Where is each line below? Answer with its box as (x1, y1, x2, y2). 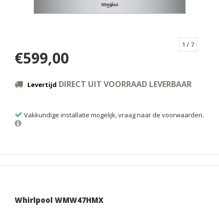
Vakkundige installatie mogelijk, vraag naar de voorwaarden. (22, 110, 204, 120)
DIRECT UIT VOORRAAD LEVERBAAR (57, 79, 192, 90)
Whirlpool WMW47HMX (15, 195, 104, 205)
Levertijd (27, 80, 57, 89)
